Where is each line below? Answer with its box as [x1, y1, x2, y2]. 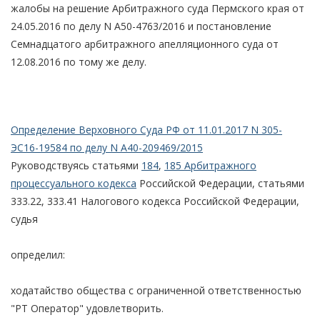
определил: [11, 247, 65, 261]
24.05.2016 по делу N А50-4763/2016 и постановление [11, 19, 271, 33]
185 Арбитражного [164, 158, 256, 172]
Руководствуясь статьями [11, 158, 141, 172]
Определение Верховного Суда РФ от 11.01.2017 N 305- [11, 122, 282, 136]
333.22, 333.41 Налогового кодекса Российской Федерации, [11, 194, 299, 208]
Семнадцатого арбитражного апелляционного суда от [11, 36, 279, 51]
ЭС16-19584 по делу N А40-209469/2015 [11, 140, 203, 154]
